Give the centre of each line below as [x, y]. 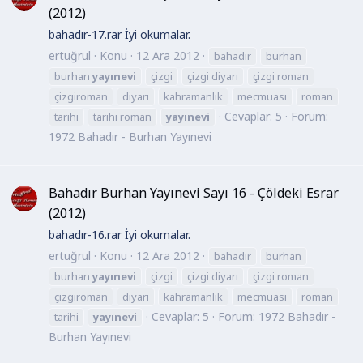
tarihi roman [122, 116]
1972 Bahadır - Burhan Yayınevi [130, 136]
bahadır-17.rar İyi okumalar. [120, 35]
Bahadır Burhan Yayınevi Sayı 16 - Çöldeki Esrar [194, 192]
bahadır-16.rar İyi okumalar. [120, 235]
